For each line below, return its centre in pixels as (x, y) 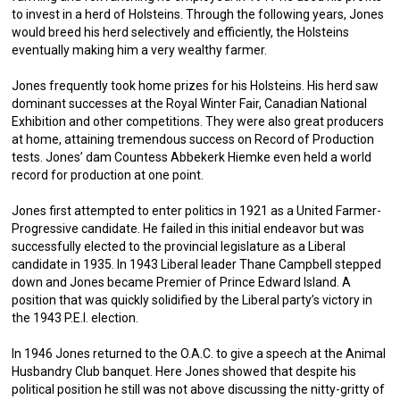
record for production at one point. (108, 175)
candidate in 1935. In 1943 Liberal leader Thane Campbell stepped (197, 264)
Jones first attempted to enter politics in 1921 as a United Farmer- (197, 211)
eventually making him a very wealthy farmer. (140, 50)
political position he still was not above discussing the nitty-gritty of (199, 389)
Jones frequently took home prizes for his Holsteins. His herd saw (196, 86)
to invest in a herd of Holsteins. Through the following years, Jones (198, 14)
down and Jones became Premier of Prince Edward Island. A (182, 282)
